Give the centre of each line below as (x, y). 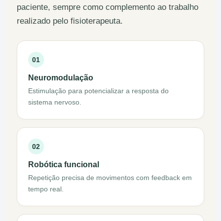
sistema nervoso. (55, 102)
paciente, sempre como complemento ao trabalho (108, 7)
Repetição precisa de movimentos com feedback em (110, 178)
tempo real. (46, 189)
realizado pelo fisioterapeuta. (70, 21)
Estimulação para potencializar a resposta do (98, 91)
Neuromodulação (61, 78)
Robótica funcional (64, 165)
